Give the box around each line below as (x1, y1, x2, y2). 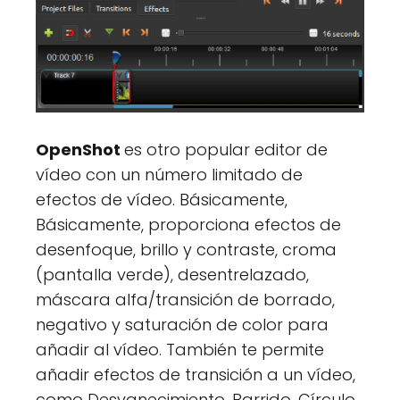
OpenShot (36, 138, 124, 162)
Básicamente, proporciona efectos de (36, 213, 341, 237)
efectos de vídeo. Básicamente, (36, 188, 287, 212)
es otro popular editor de (124, 138, 328, 162)
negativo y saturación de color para (36, 313, 329, 337)
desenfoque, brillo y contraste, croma (36, 238, 337, 262)
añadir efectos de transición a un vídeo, (36, 363, 355, 387)
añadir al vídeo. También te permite (36, 338, 324, 362)
